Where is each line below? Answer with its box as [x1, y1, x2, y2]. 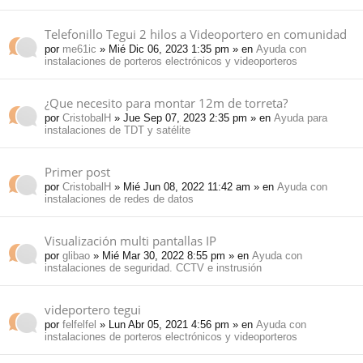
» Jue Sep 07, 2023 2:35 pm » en [111, 112, 274, 125]
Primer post [45, 164, 110, 181]
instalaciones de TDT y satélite [45, 124, 190, 137]
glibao [62, 250, 90, 263]
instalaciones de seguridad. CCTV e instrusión [45, 262, 262, 275]
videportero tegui [45, 301, 141, 318]
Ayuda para [274, 112, 327, 125]
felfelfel [62, 318, 96, 331]
